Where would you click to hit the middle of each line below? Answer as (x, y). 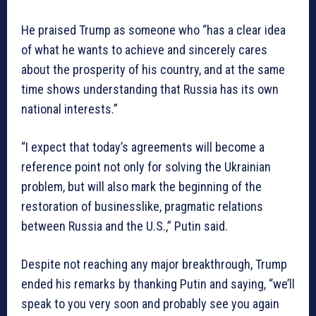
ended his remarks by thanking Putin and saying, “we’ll (158, 284)
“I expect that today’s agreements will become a (143, 147)
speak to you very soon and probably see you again (150, 304)
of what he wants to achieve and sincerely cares (144, 50)
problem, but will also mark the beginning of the (141, 187)
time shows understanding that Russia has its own (150, 90)
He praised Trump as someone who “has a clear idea (153, 30)
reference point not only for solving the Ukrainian (146, 167)
